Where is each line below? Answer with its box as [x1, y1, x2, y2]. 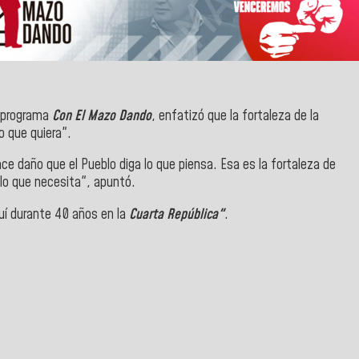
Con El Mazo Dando [52, 106, 151, 126]
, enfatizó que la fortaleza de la [151, 106, 319, 126]
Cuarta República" [129, 204, 224, 224]
